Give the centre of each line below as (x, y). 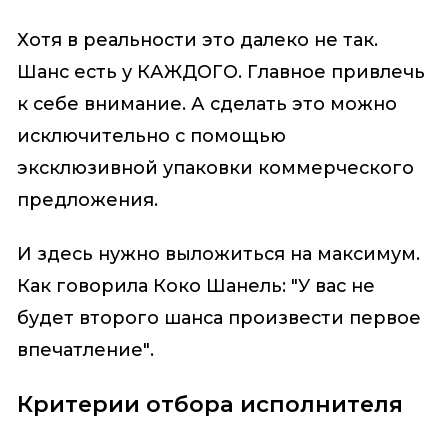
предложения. (87, 199)
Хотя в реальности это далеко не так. (197, 39)
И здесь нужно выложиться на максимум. (218, 254)
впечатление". (85, 350)
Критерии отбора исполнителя (209, 404)
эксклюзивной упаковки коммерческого (215, 167)
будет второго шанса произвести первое (218, 318)
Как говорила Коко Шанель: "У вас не (195, 286)
